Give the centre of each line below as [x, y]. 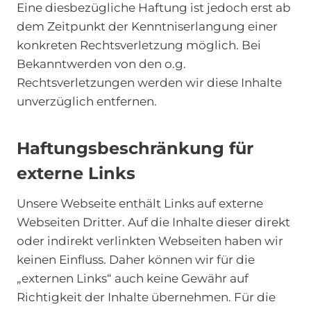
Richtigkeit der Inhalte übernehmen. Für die [146, 297]
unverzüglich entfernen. [87, 101]
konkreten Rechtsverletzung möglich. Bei [139, 45]
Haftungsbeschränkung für [135, 148]
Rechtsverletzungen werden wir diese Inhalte [149, 83]
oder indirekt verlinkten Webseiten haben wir [150, 241]
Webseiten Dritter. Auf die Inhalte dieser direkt [153, 222]
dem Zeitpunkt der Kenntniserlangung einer [147, 26]
